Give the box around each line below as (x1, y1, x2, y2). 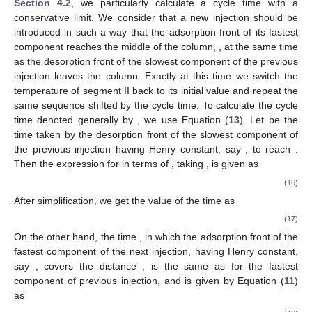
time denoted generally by (14, 114, 138, 126)
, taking (171, 158, 206, 170)
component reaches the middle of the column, (14, 41, 219, 53)
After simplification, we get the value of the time (14, 194, 224, 206)
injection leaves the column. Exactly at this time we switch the (14, 70, 298, 82)
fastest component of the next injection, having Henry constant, (14, 246, 298, 258)
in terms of (122, 158, 171, 170)
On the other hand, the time (14, 231, 139, 243)
